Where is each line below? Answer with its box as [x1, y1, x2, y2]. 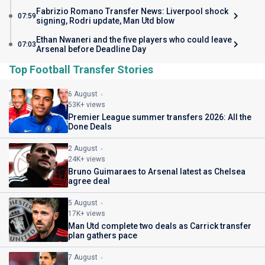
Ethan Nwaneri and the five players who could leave [36, 35, 232, 44]
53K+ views [68, 101, 105, 109]
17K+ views [68, 209, 105, 218]
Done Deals [68, 122, 112, 131]
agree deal [68, 176, 110, 186]
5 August [68, 199, 98, 207]
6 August [68, 90, 98, 98]
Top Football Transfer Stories [9, 63, 153, 76]
